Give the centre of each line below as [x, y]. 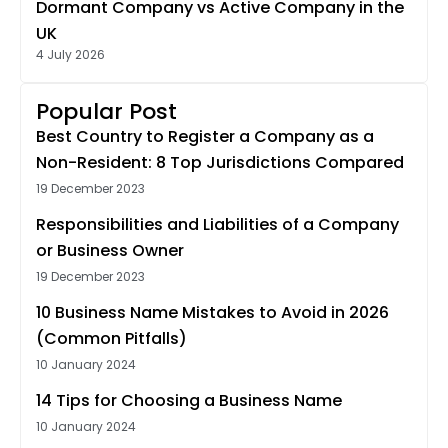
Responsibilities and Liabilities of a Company [217, 225]
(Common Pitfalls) [111, 339]
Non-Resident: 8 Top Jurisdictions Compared [220, 163]
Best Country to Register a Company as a [205, 137]
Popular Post [106, 112]
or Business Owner [110, 251]
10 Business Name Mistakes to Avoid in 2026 [212, 313]
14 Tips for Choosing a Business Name [189, 401]
